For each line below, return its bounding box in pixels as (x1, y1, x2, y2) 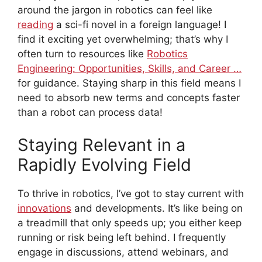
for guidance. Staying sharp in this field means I (18, 77, 241, 89)
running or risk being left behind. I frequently (18, 231, 226, 243)
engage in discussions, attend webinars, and (18, 246, 229, 258)
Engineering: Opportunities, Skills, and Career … (18, 63, 242, 75)
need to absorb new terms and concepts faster (18, 92, 240, 104)
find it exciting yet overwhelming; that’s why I (18, 33, 228, 46)
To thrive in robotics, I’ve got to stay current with (18, 187, 244, 199)
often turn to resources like (18, 48, 147, 60)
